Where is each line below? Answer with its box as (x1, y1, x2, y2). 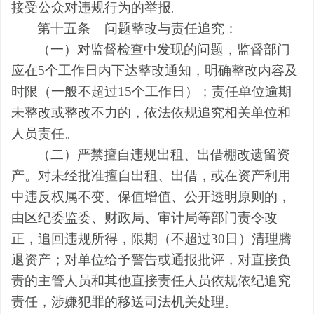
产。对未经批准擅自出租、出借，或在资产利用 (11, 168, 291, 183)
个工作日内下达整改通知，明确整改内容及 (45, 62, 298, 78)
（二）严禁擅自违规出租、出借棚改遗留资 (37, 146, 291, 162)
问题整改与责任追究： (104, 20, 238, 36)
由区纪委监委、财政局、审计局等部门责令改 (11, 210, 278, 225)
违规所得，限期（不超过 (64, 231, 211, 246)
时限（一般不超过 (11, 83, 118, 99)
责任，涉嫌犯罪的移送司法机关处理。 (11, 294, 238, 309)
